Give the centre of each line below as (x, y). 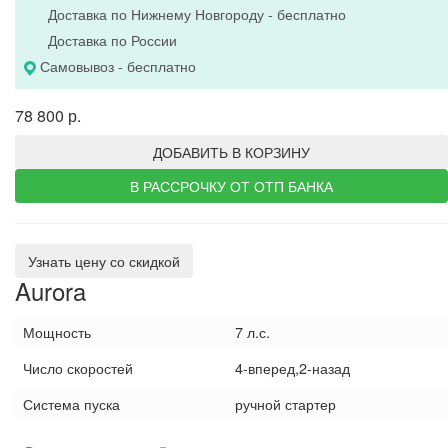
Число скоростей (78, 367)
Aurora (50, 290)
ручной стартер (285, 403)
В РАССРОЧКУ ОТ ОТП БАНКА (231, 186)
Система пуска (71, 403)
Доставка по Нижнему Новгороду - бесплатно (197, 14)
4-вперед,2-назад (292, 367)
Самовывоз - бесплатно (118, 66)
